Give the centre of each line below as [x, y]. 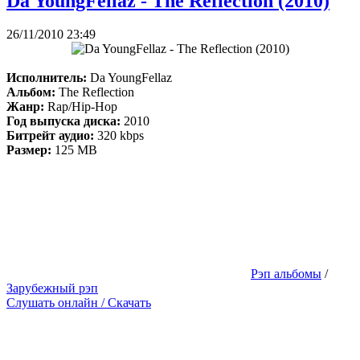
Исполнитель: [47, 78]
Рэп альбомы [286, 274]
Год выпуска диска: [63, 121]
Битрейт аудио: [52, 136]
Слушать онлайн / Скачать [79, 303]
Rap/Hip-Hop [81, 107]
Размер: [29, 150]
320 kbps [121, 136]
